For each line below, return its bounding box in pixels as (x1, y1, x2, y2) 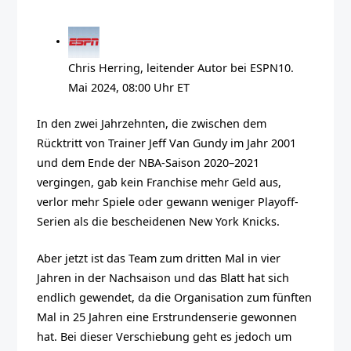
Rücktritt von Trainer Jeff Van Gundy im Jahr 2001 (37, 136, 297, 151)
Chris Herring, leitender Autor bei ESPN (68, 60, 279, 75)
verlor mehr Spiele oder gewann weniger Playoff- (37, 194, 299, 210)
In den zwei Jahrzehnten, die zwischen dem (37, 116, 267, 132)
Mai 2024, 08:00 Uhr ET (68, 79, 190, 95)
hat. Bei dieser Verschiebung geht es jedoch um (37, 328, 292, 344)
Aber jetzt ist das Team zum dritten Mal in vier (37, 250, 281, 266)
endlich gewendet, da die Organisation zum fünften (37, 289, 313, 305)
